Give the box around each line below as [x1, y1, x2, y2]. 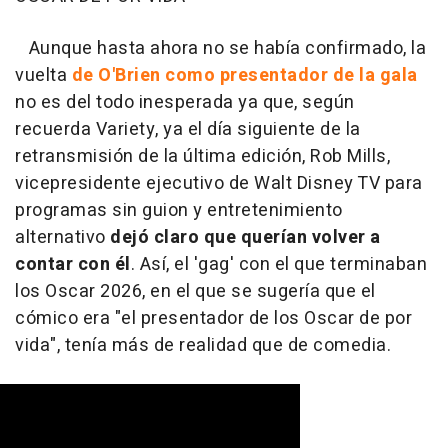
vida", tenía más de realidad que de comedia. [15, 331, 391, 359]
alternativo [15, 223, 110, 251]
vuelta [15, 61, 67, 89]
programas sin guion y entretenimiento [15, 196, 343, 224]
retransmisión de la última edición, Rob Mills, [15, 142, 390, 170]
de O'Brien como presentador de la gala [67, 61, 418, 89]
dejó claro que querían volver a [110, 223, 381, 251]
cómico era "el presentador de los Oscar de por [15, 304, 412, 332]
